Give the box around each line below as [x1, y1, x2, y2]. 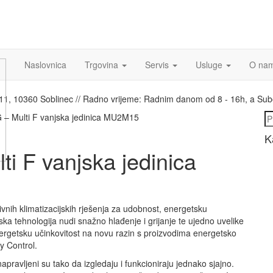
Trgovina [85, 58, 121, 71]
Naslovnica [24, 58, 66, 71]
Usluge [196, 58, 225, 71]
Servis [145, 58, 171, 71]
